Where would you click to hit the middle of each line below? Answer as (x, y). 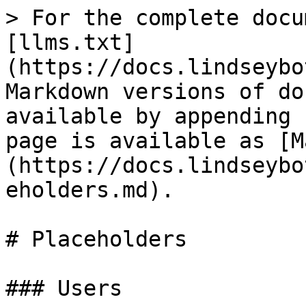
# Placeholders (96, 239)
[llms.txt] (70, 42)
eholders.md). (90, 190)
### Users (64, 288)
